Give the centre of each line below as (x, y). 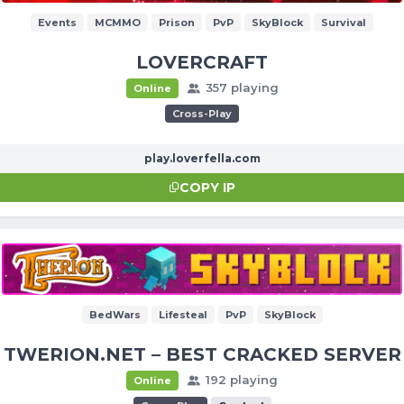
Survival (344, 23)
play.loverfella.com (202, 159)
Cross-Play (202, 114)
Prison (177, 23)
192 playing (240, 380)
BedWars (115, 315)
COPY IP (207, 188)
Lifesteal (183, 315)
